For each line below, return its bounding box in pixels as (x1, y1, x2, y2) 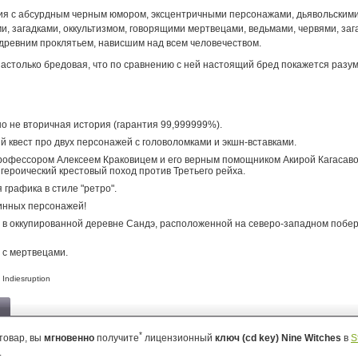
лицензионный (142, 332, 215, 344)
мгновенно (44, 332, 94, 344)
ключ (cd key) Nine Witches (215, 332, 344, 344)
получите (94, 332, 139, 344)
